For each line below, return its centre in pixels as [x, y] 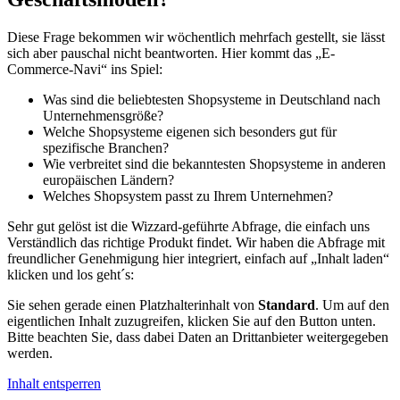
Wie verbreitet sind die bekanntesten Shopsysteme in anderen [214, 163]
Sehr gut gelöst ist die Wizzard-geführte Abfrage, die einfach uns [188, 226]
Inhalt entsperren [54, 383]
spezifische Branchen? [106, 147]
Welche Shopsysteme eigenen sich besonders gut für [190, 131]
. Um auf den [352, 304]
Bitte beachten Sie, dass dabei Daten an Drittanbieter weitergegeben [198, 337]
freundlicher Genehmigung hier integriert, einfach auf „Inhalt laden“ [198, 258]
